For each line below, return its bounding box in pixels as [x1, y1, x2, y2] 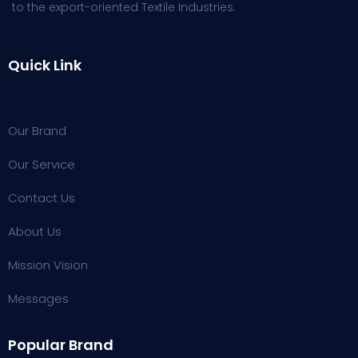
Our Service [8, 156, 75, 173]
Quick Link [8, 55, 82, 75]
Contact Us [8, 189, 75, 206]
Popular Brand [8, 335, 113, 355]
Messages [8, 290, 69, 307]
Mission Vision [8, 257, 88, 273]
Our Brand [8, 122, 66, 139]
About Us [8, 223, 62, 240]
